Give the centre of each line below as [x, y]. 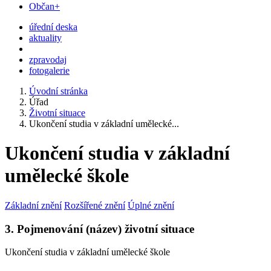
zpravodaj [48, 60]
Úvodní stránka [58, 91]
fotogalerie [49, 70]
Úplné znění [151, 205]
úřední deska [53, 27]
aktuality [45, 38]
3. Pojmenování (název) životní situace [100, 229]
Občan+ [44, 6]
